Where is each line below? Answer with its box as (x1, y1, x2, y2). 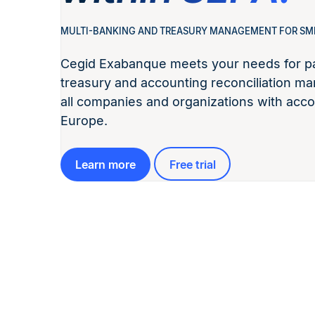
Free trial (169, 157, 216, 172)
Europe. (60, 113, 108, 129)
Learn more (75, 157, 136, 172)
